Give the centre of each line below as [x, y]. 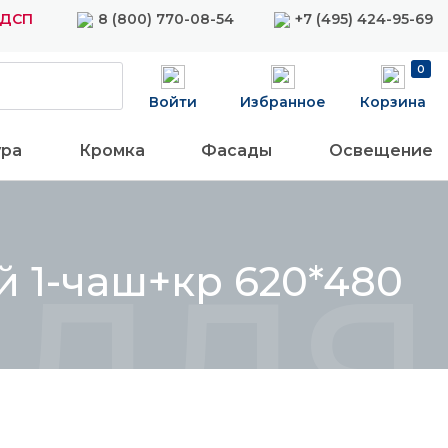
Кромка [111, 150]
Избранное [283, 102]
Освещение [380, 150]
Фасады [237, 150]
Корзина [393, 102]
